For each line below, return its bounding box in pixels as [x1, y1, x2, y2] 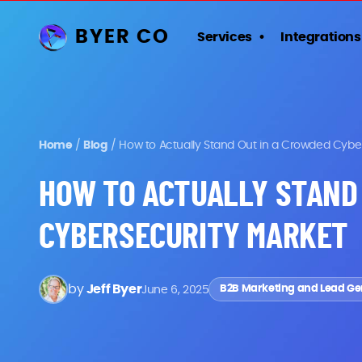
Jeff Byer [86, 283, 142, 296]
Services [197, 31, 252, 44]
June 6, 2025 [141, 283, 209, 296]
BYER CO [75, 27, 170, 47]
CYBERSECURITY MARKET [39, 220, 349, 255]
